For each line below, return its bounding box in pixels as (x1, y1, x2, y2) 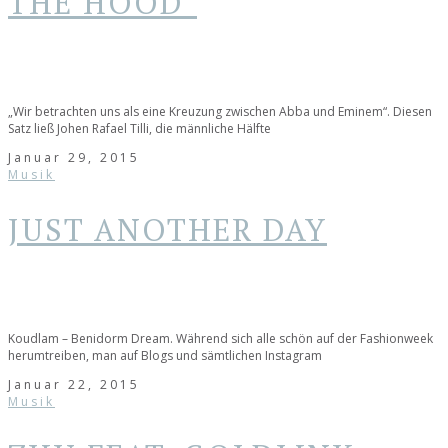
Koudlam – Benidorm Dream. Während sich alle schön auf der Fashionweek (8, 329, 433, 347)
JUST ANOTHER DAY (8, 208, 327, 250)
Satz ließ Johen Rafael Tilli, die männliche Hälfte (8, 120, 271, 138)
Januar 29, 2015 (8, 149, 140, 167)
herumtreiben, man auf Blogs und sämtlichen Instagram (8, 346, 322, 364)
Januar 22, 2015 (8, 375, 140, 393)
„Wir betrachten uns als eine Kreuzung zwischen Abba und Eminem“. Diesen (8, 103, 432, 121)
